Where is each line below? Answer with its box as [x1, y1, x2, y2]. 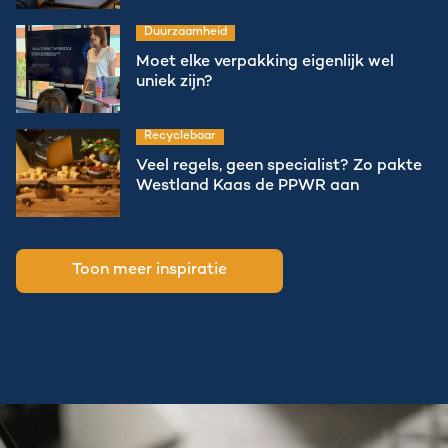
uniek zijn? [136, 74, 213, 91]
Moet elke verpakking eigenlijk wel [136, 54, 394, 71]
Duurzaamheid [144, 26, 227, 39]
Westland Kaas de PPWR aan [136, 178, 359, 195]
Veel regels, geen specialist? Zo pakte [136, 158, 422, 175]
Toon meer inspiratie [72, 262, 227, 279]
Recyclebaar [144, 130, 216, 143]
